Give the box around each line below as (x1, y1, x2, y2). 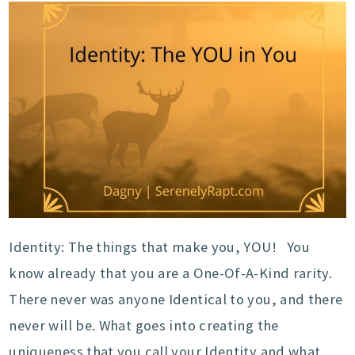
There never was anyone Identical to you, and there (9, 289, 343, 308)
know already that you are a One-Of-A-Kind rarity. (9, 263, 333, 282)
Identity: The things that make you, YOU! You (9, 237, 311, 256)
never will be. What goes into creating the (9, 315, 279, 334)
